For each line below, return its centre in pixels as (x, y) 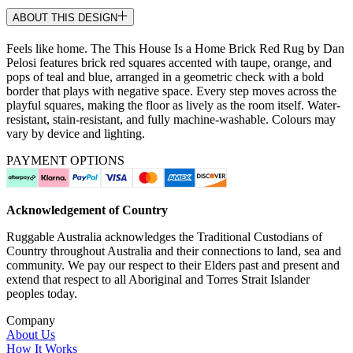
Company (31, 320)
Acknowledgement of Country (87, 210)
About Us (31, 334)
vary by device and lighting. (76, 133)
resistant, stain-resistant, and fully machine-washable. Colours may (171, 119)
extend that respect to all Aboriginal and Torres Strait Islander (158, 279)
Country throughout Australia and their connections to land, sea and (174, 251)
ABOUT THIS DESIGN (65, 17)
